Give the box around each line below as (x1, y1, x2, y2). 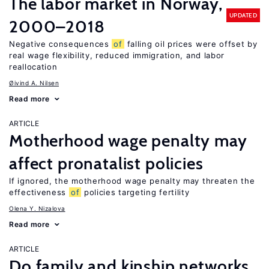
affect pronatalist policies (9, 153, 204, 174)
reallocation (9, 62, 58, 71)
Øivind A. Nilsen (9, 79, 59, 86)
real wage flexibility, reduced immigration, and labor (9, 50, 225, 60)
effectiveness (9, 187, 69, 197)
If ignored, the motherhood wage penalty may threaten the (9, 176, 255, 186)
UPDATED (229, 11, 257, 19)
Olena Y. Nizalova (9, 205, 65, 212)
